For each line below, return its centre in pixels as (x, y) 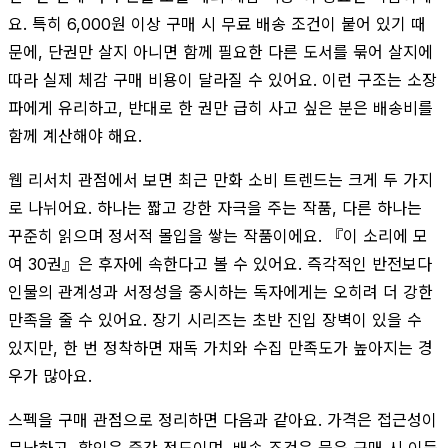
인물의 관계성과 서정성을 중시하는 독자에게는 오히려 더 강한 (220, 291)
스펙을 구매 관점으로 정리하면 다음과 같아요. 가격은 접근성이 (222, 419)
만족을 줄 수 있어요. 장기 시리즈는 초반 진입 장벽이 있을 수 (215, 319)
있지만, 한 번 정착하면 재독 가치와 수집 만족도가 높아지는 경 (220, 347)
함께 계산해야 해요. (75, 135)
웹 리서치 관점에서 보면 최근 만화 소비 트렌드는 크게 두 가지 (220, 179)
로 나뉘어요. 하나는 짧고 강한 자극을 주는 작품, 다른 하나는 (215, 207)
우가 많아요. (50, 375)
